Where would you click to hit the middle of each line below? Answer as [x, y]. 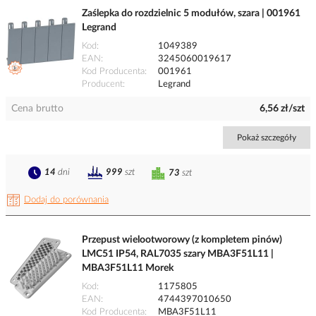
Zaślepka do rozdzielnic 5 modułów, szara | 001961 [191, 14]
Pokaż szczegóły [267, 138]
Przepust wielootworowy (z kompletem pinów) [182, 240]
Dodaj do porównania [66, 200]
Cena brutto [37, 109]
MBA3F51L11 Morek [128, 268]
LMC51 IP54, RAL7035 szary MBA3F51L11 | [178, 254]
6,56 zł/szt [282, 109]
